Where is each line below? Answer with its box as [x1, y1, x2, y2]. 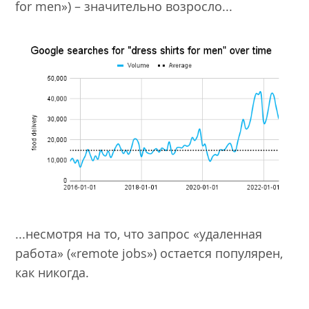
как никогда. [15, 264, 93, 281]
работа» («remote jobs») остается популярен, [15, 245, 283, 262]
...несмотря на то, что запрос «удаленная [15, 226, 263, 243]
